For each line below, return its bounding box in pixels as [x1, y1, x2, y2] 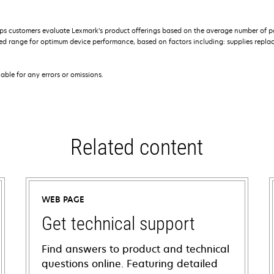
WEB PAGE [41, 194, 84, 205]
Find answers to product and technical [41, 242, 229, 256]
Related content [70, 135, 204, 160]
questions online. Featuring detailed [41, 257, 218, 270]
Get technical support [41, 213, 195, 234]
